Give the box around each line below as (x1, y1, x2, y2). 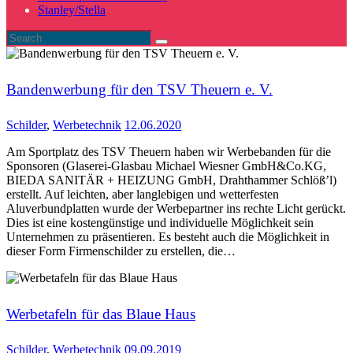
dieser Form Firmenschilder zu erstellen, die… (6, 244, 236, 258)
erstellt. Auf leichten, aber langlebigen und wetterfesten (6, 188, 279, 202)
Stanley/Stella (38, 3, 106, 17)
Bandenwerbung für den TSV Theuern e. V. (6, 80, 273, 98)
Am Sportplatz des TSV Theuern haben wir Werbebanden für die (6, 145, 331, 159)
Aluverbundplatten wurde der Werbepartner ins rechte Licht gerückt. (6, 202, 346, 216)
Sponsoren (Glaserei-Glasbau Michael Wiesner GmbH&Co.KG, (6, 159, 326, 173)
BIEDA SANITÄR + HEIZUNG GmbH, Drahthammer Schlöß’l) (6, 173, 336, 188)
